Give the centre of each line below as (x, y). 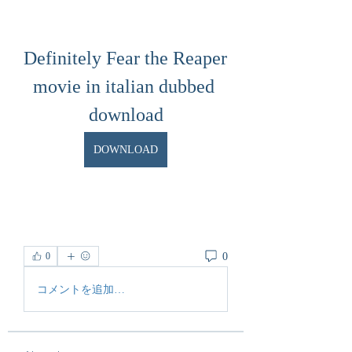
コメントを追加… (81, 289)
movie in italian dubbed (123, 86)
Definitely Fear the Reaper (125, 58)
